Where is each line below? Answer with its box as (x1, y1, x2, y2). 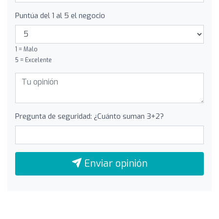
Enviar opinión (81, 156, 148, 170)
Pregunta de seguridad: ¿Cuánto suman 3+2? (15, 111, 164, 121)
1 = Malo (15, 45, 38, 53)
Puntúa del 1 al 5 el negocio (15, 10, 105, 21)
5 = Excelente (15, 56, 52, 64)
